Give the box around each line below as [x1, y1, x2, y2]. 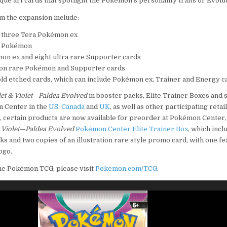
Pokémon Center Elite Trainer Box [75, 125, 188, 133]
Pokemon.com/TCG [95, 165, 158, 173]
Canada [61, 103, 85, 111]
